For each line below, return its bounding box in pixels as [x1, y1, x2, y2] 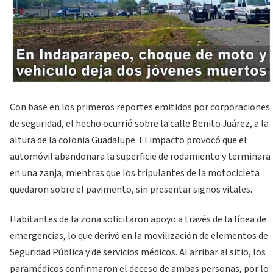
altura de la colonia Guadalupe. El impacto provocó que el [10, 133, 247, 147]
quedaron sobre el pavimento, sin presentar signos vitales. [10, 182, 252, 196]
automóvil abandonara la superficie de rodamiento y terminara [10, 149, 271, 163]
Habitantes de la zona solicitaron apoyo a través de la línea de [10, 213, 266, 227]
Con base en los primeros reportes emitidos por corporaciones [10, 100, 270, 114]
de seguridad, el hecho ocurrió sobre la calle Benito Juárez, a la [10, 116, 269, 130]
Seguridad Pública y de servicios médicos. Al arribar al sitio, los [10, 246, 266, 260]
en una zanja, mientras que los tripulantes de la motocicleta [10, 166, 260, 180]
